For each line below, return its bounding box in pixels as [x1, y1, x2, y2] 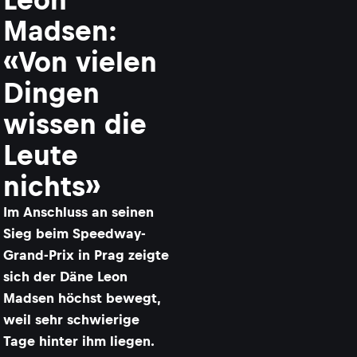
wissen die [3, 108, 147, 139]
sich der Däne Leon [3, 269, 127, 284]
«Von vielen [3, 46, 157, 77]
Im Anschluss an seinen [3, 204, 154, 220]
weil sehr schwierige [3, 312, 139, 328]
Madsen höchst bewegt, [3, 290, 160, 306]
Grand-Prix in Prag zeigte [3, 247, 169, 263]
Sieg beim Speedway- [3, 226, 146, 241]
